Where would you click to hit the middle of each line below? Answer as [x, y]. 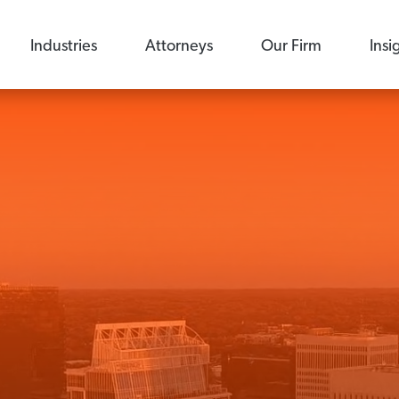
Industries [64, 45]
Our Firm [292, 45]
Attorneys [179, 45]
